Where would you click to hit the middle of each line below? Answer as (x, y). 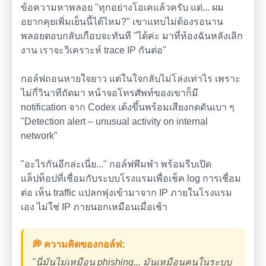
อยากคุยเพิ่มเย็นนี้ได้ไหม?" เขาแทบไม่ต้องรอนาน (122, 22)
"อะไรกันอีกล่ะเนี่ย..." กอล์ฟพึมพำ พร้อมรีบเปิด (116, 164)
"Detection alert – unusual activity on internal (114, 121)
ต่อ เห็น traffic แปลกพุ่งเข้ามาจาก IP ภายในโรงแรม (126, 193)
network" (39, 136)
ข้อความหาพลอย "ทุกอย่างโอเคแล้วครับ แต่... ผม (122, 7)
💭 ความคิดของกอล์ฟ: (78, 244)
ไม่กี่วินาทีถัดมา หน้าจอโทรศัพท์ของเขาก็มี (110, 93)
